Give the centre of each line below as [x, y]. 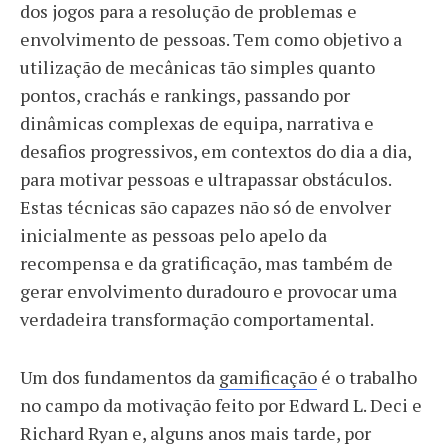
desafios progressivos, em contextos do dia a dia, [215, 151]
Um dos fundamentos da [119, 377]
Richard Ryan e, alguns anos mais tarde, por [195, 433]
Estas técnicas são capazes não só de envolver [205, 207]
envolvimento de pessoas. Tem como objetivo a [211, 39]
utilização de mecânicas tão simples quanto [197, 67]
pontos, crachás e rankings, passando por [185, 95]
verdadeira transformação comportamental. [198, 319]
